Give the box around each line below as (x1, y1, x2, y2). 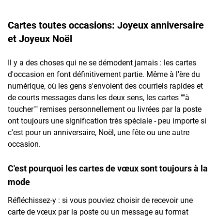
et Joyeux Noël (8, 32, 72, 45)
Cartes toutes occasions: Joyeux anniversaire (8, 19, 204, 31)
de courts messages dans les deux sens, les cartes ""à (8, 93, 189, 102)
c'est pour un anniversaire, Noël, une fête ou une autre (8, 127, 189, 137)
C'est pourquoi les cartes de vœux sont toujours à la (8, 163, 208, 173)
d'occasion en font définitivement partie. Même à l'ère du (8, 69, 200, 79)
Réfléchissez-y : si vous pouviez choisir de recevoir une (8, 195, 193, 205)
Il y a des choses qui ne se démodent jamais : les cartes (8, 58, 196, 67)
